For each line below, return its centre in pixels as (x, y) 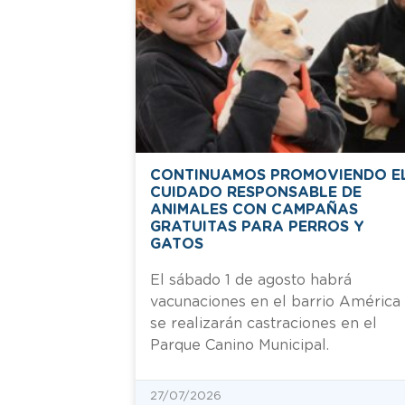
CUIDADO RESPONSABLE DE (256, 192)
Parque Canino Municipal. (240, 345)
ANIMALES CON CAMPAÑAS (254, 209)
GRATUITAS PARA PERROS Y (257, 226)
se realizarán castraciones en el (264, 323)
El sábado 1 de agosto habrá (251, 280)
